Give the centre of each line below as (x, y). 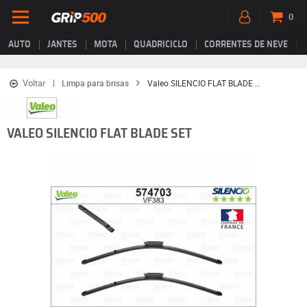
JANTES (62, 45)
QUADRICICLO (161, 45)
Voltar (34, 83)
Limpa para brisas (95, 83)
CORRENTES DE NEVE (246, 45)
